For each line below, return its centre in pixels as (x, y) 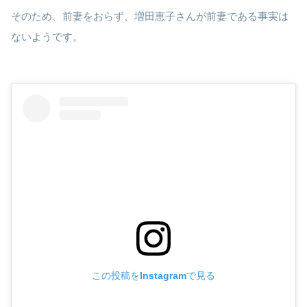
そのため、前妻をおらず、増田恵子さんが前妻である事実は (150, 16)
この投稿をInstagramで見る (153, 275)
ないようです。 (47, 37)
